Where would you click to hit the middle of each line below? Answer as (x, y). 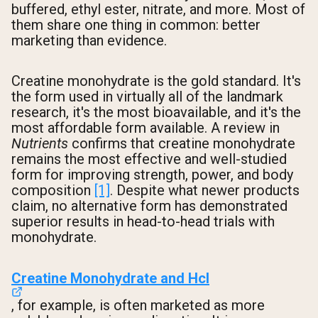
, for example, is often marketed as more (138, 305)
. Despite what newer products (205, 191)
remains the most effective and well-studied (149, 159)
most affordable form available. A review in (146, 128)
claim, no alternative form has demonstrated (149, 206)
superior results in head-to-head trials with (143, 222)
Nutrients (40, 144)
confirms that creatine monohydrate (182, 144)
